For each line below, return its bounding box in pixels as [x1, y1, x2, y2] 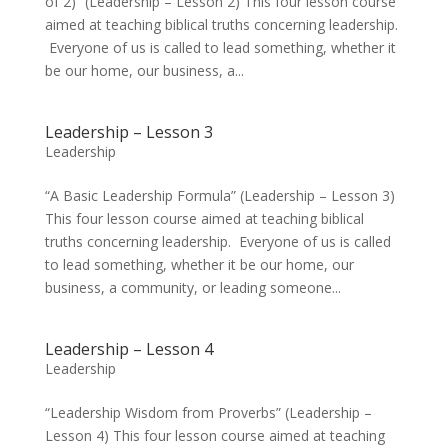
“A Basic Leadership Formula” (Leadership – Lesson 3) [44, 186, 395, 205]
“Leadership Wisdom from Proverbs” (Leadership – [44, 403, 372, 422]
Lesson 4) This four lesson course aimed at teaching [44, 426, 385, 445]
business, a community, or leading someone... [44, 278, 341, 297]
